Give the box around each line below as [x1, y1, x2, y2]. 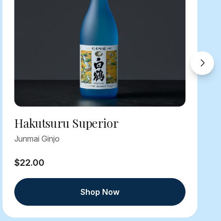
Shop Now [80, 187, 120, 197]
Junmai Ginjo [14, 134, 60, 144]
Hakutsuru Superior [14, 115, 119, 131]
